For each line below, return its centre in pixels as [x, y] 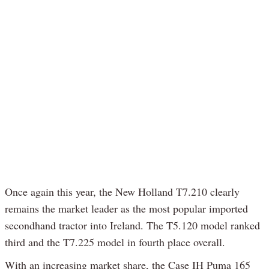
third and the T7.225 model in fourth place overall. [115, 242]
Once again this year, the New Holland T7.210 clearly [122, 191]
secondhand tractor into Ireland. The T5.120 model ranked [132, 225]
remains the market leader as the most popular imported [126, 208]
